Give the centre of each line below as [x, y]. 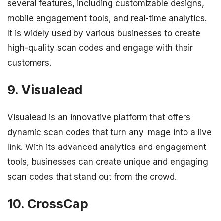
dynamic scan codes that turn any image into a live [110, 132]
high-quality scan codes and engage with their [100, 48]
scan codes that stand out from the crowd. [92, 176]
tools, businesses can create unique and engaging [108, 162]
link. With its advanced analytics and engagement [107, 147]
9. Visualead [45, 90]
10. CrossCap [48, 203]
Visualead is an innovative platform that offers [99, 117]
